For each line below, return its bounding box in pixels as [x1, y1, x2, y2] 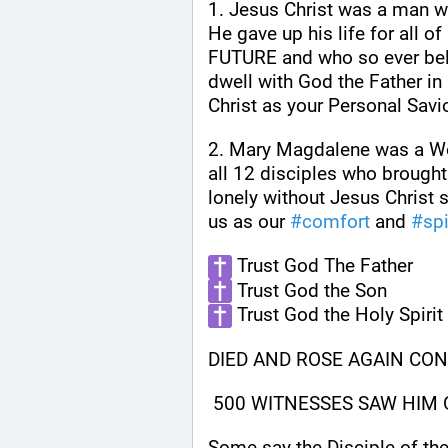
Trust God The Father [232, 254, 413, 278]
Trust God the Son [232, 278, 387, 302]
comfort [302, 210, 370, 234]
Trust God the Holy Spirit [232, 303, 443, 327]
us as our [208, 210, 290, 234]
